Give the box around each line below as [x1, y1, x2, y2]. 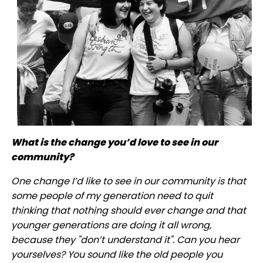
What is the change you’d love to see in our [11, 135, 218, 149]
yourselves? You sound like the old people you [11, 247, 222, 261]
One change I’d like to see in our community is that [11, 174, 246, 188]
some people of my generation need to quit [11, 188, 213, 203]
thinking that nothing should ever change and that [11, 203, 246, 217]
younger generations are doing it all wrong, [11, 218, 211, 232]
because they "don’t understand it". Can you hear [11, 232, 240, 247]
